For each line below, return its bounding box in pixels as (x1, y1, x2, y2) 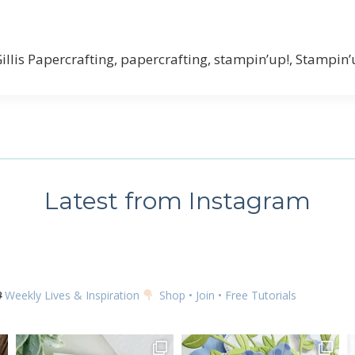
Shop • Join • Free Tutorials (156, 287, 296, 303)
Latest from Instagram (44, 186, 311, 216)
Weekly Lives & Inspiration (5, 287, 143, 303)
